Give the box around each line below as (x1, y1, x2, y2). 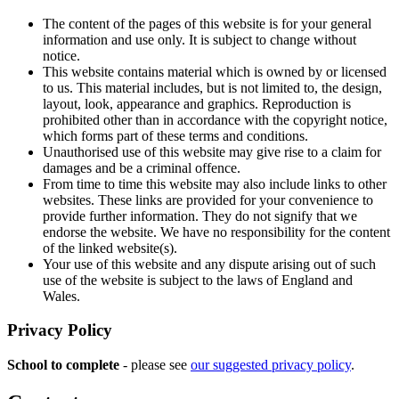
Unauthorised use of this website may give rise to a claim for (43, 143, 381, 159)
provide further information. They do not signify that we (43, 208, 357, 224)
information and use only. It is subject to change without (43, 31, 356, 47)
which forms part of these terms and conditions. (43, 127, 308, 143)
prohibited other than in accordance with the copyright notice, (43, 111, 387, 127)
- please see (119, 357, 191, 373)
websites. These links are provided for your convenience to (43, 191, 373, 208)
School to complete (7, 357, 119, 373)
